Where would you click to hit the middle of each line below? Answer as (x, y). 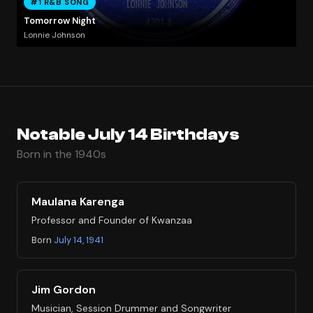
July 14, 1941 (79, 240)
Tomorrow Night (59, 21)
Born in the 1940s (61, 154)
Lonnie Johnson (54, 35)
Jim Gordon (64, 289)
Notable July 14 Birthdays (128, 134)
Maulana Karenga (78, 201)
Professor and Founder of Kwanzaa (112, 220)
